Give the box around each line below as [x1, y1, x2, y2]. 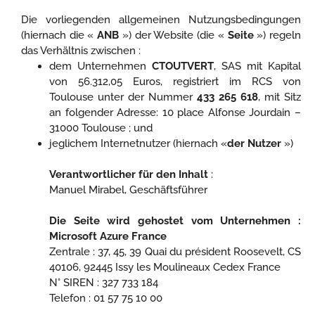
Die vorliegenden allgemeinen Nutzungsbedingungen [21, 13, 301, 26]
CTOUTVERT [152, 60, 214, 72]
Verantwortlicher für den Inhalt [49, 168, 208, 181]
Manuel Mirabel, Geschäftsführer [49, 184, 207, 196]
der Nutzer [227, 137, 281, 150]
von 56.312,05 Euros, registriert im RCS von [49, 75, 301, 88]
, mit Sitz [258, 91, 301, 103]
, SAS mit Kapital [214, 60, 301, 72]
